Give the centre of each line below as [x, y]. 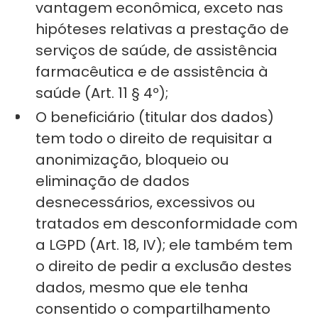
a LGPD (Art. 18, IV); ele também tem [164, 245]
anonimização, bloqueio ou [132, 160]
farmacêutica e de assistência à [152, 72]
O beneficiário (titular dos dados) [155, 117]
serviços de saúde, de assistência [157, 50]
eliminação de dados [113, 181]
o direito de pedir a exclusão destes [164, 266]
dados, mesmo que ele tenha [142, 287]
